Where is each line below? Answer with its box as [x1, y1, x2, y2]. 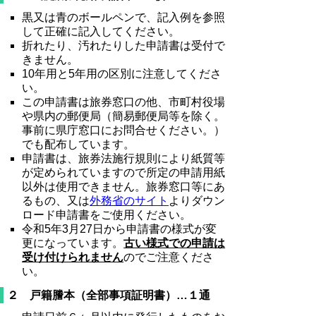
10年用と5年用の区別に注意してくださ [22, 67, 222, 80]
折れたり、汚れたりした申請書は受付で [22, 39, 226, 51]
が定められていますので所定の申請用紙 [22, 166, 226, 178]
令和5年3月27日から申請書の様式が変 [22, 222, 217, 235]
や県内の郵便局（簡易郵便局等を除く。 [22, 109, 226, 122]
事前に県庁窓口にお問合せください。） [22, 123, 226, 136]
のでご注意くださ [123, 250, 214, 263]
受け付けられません [22, 250, 124, 263]
